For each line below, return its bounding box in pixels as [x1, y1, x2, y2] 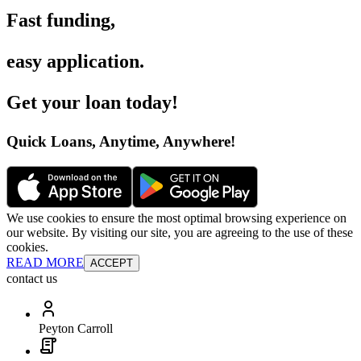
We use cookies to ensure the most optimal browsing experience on [6, 210, 346, 225]
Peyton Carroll [39, 321, 113, 335]
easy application [6, 51, 139, 73]
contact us [6, 271, 57, 285]
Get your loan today [6, 92, 172, 114]
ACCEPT [90, 256, 133, 269]
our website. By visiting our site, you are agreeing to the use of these [6, 225, 353, 239]
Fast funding [6, 10, 110, 31]
